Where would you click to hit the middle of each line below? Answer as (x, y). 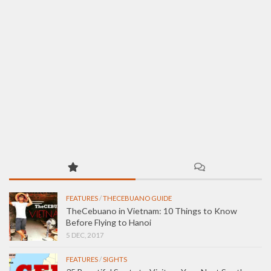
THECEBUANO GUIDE (137, 198)
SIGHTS (115, 259)
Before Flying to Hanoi (109, 222)
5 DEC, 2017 (85, 235)
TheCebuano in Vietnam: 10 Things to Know (152, 211)
